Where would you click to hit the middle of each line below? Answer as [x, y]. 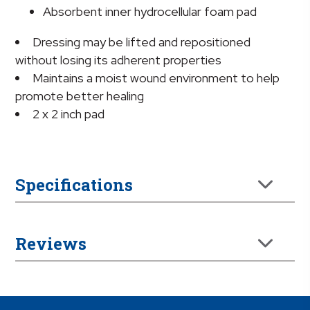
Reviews [51, 243]
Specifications [74, 184]
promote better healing [80, 95]
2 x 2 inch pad [69, 113]
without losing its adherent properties [119, 60]
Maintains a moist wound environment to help [156, 77]
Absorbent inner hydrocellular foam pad [150, 11]
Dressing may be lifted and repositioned [142, 42]
